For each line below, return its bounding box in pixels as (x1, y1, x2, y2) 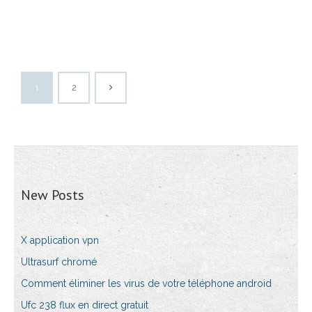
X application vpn (21, 235, 99, 247)
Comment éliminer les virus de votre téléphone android (21, 278, 272, 290)
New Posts (21, 186, 84, 205)
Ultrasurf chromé (21, 256, 97, 268)
